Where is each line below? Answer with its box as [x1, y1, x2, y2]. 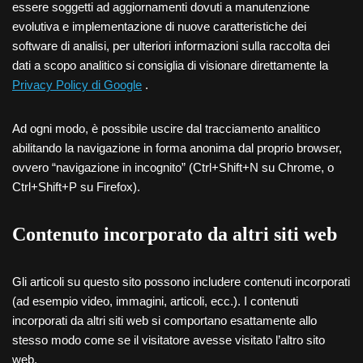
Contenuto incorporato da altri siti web [12, 224, 337, 245]
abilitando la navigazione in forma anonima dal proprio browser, [12, 141, 342, 155]
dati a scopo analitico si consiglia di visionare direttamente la [12, 58, 328, 72]
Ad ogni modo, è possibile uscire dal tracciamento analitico [12, 122, 320, 135]
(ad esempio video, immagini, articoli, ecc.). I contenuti [12, 294, 298, 308]
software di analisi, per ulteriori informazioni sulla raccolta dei [12, 39, 330, 53]
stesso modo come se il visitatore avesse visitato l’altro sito [12, 333, 325, 347]
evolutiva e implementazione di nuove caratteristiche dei [12, 19, 306, 33]
